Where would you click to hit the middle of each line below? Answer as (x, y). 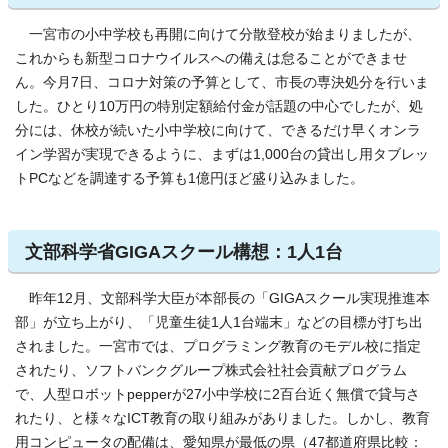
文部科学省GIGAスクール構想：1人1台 (184, 252)
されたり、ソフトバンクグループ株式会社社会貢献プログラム (211, 370)
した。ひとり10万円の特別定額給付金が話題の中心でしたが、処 (219, 106)
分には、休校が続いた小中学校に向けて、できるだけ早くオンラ (218, 130)
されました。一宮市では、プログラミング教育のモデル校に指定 (218, 346)
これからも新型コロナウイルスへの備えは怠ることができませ (211, 58)
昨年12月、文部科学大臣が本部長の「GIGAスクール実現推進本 (222, 298)
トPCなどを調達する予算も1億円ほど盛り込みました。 (189, 178)
